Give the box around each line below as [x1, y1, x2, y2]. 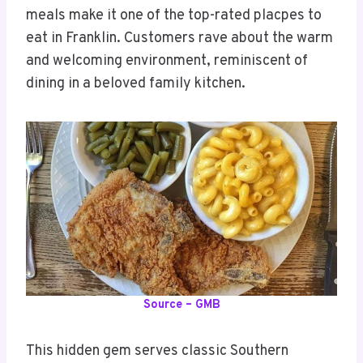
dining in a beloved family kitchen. [26, 75, 246, 94]
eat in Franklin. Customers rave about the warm [26, 29, 333, 49]
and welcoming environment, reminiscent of [26, 52, 308, 71]
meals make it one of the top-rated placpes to [26, 6, 322, 26]
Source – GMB [143, 297, 220, 314]
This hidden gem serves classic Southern [26, 342, 288, 361]
